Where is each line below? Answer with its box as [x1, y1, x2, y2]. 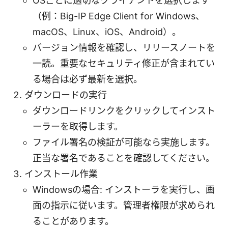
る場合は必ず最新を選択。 [33, 73, 142, 84]
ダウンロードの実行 [24, 89, 107, 100]
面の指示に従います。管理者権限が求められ [33, 199, 215, 211]
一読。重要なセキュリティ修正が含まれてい [33, 58, 215, 69]
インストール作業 [24, 168, 98, 179]
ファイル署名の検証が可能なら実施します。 [33, 136, 215, 148]
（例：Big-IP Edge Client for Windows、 [33, 10, 205, 21]
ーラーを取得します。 [33, 121, 123, 132]
